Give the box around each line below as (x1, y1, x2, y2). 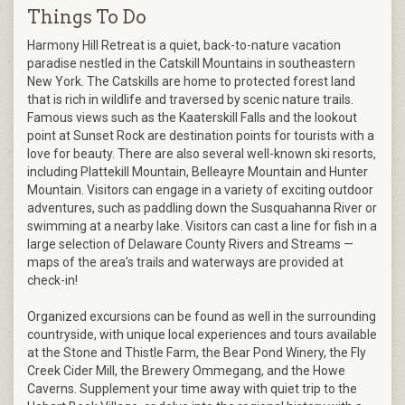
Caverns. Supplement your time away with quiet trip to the (27, 381, 357, 397)
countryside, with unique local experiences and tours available (27, 327, 377, 343)
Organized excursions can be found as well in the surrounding (27, 309, 376, 325)
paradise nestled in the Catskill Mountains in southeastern (27, 56, 355, 71)
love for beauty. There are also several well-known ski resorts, (27, 146, 376, 162)
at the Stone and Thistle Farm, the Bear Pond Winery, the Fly (27, 345, 366, 361)
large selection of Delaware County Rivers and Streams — (27, 237, 353, 252)
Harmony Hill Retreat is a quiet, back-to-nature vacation (27, 38, 341, 53)
